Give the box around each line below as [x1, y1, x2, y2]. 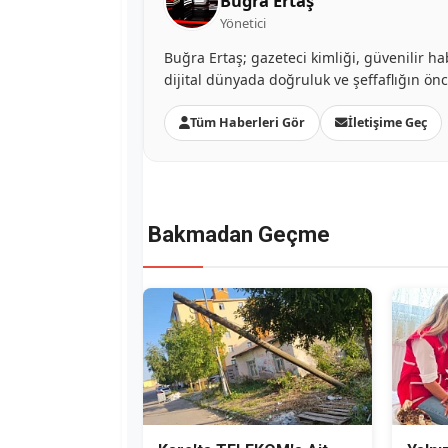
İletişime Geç [348, 113, 427, 131]
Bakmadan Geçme [148, 221, 330, 247]
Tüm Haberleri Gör [190, 113, 305, 131]
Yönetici [220, 13, 266, 32]
